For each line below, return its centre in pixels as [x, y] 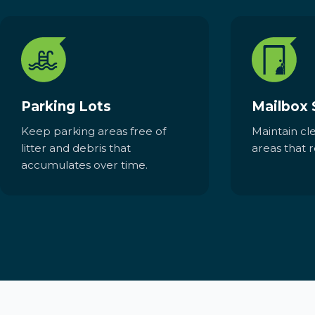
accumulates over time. [85, 165]
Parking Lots [66, 106]
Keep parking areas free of [94, 131]
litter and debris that [76, 148]
